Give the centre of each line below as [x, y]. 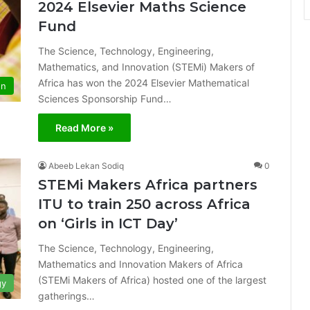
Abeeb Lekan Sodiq [86, 166]
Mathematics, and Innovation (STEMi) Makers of [146, 67]
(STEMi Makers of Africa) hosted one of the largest [152, 280]
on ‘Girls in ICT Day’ [108, 224]
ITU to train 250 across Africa [144, 204]
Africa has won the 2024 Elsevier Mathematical [144, 83]
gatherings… [66, 296]
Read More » [84, 128]
